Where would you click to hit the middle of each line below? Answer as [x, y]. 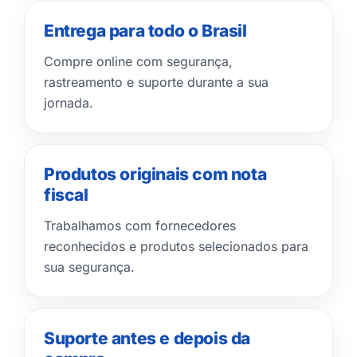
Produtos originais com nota [155, 174]
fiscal [66, 195]
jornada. [69, 103]
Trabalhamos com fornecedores [140, 226]
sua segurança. [89, 267]
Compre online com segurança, [138, 61]
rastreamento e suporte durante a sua [156, 82]
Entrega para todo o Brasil [145, 31]
